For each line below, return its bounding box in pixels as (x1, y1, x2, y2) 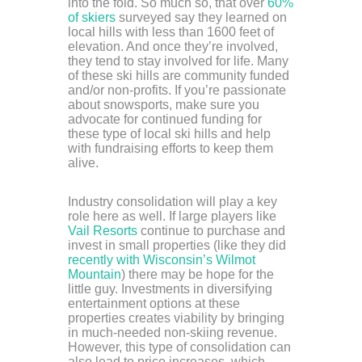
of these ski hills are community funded (68, 69, 289, 83)
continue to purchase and (137, 224, 285, 238)
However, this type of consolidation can (68, 340, 291, 355)
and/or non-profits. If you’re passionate (68, 83, 286, 98)
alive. (68, 156, 99, 170)
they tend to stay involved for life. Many (68, 54, 288, 69)
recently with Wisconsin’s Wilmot (68, 253, 255, 267)
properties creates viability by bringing (68, 311, 284, 326)
